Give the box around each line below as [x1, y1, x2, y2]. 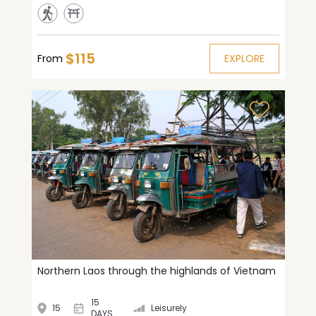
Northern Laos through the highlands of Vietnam [37, 263, 276, 278]
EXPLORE [224, 51, 265, 66]
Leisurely [151, 302, 188, 315]
